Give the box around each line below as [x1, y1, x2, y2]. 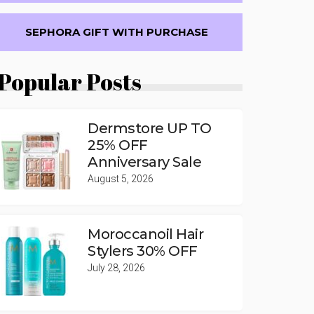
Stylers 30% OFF [88, 243, 198, 259]
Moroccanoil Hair [88, 226, 203, 243]
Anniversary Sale [88, 153, 201, 170]
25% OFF [88, 137, 148, 153]
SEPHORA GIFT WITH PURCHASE [25, 25, 208, 39]
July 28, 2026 [88, 262, 145, 273]
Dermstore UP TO [88, 120, 212, 137]
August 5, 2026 [88, 173, 153, 184]
